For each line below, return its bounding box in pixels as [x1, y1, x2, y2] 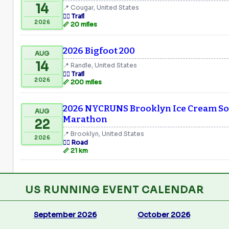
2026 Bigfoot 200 [63, 45, 135, 56]
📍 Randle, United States [63, 61, 137, 69]
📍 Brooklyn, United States [63, 129, 144, 138]
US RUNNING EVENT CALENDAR [25, 184, 204, 196]
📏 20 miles [63, 20, 97, 28]
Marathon [63, 113, 107, 125]
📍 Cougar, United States [63, 3, 139, 11]
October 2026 [138, 210, 191, 219]
